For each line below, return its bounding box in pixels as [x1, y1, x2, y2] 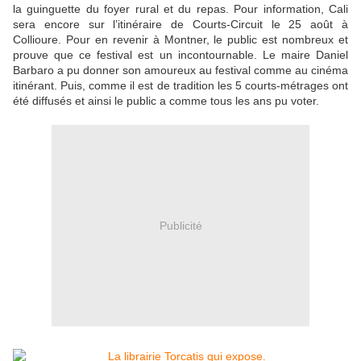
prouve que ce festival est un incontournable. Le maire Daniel [13, 48, 348, 62]
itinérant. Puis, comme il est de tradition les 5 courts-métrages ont [13, 79, 348, 93]
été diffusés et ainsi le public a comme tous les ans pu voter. [13, 94, 319, 108]
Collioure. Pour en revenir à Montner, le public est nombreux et [13, 33, 348, 47]
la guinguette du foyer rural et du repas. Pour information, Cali [13, 2, 348, 16]
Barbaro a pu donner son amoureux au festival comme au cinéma [13, 64, 348, 77]
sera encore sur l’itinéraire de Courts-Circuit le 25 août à [13, 18, 348, 31]
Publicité [159, 218, 202, 232]
